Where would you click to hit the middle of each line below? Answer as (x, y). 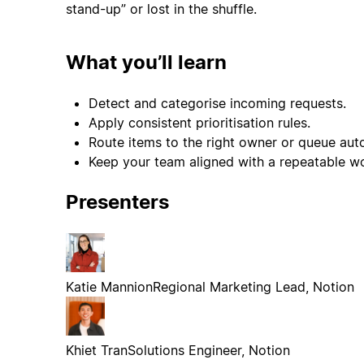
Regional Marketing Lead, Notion (253, 286)
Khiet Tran (96, 350)
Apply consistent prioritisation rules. (199, 123)
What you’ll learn (146, 63)
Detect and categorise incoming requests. (217, 104)
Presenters (117, 202)
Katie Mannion (109, 286)
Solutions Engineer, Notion (208, 350)
